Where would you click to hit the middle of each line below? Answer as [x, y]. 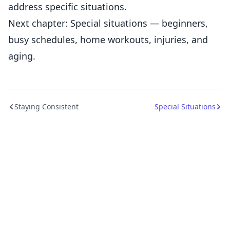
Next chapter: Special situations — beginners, [108, 23]
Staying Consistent [46, 107]
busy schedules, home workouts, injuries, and [108, 40]
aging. [22, 56]
